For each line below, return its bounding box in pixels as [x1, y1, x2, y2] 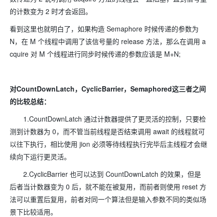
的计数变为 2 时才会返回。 [10, 6, 92, 16]
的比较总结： [10, 96, 50, 107]
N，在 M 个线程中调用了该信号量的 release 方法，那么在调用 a [10, 36, 206, 46]
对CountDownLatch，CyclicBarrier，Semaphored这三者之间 [10, 84, 206, 94]
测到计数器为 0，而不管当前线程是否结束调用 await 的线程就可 [10, 126, 205, 137]
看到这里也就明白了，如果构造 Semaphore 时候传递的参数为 [10, 24, 199, 34]
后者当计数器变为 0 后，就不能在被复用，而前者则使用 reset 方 [10, 182, 206, 192]
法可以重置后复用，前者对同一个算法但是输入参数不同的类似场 [10, 194, 206, 204]
